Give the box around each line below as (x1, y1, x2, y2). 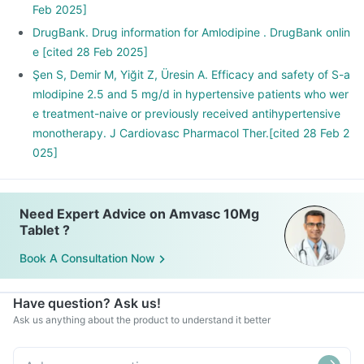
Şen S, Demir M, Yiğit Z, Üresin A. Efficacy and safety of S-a (32, 67, 350, 81)
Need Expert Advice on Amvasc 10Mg (19, 206, 259, 222)
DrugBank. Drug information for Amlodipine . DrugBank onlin (32, 25, 350, 39)
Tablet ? (19, 222, 70, 238)
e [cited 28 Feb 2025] (32, 45, 148, 58)
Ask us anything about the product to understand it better (13, 314, 271, 326)
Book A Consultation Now (19, 251, 155, 266)
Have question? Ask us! (13, 295, 161, 311)
